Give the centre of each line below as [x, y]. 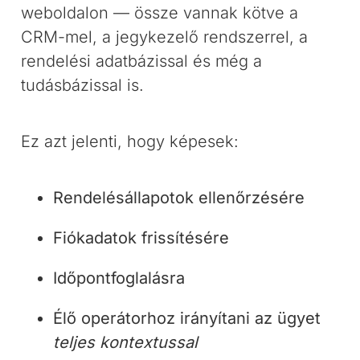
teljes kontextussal [126, 342]
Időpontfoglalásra [119, 278]
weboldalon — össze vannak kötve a [160, 13]
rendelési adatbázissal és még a [142, 61]
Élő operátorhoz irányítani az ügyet [187, 318]
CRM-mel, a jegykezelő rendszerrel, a [165, 37]
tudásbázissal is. [83, 85]
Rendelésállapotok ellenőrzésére [179, 198]
